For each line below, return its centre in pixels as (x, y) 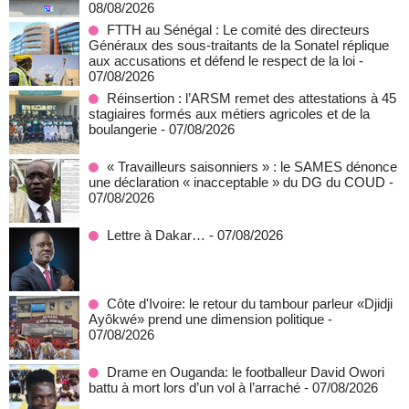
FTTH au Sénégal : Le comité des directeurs (238, 30)
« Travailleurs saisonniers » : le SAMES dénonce (252, 167)
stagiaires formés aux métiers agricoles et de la (229, 114)
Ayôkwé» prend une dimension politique (206, 319)
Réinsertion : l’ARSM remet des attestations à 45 (252, 98)
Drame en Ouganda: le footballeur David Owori (246, 372)
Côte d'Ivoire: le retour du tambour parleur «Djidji (250, 304)
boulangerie (123, 129)
